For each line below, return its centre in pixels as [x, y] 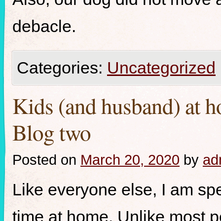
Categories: [62, 68]
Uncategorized [161, 68]
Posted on [44, 160]
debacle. [44, 26]
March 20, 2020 [130, 160]
